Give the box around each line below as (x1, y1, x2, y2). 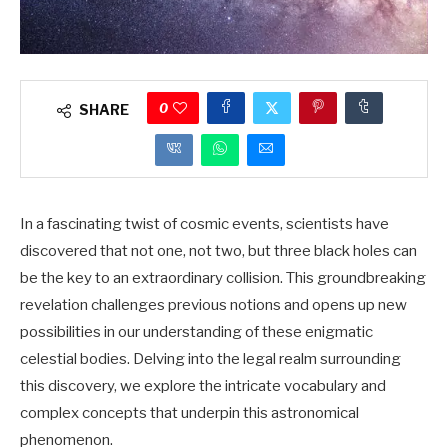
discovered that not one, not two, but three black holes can (20, 242, 417, 261)
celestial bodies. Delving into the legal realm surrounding (20, 350, 401, 369)
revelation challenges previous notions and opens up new (20, 296, 407, 315)
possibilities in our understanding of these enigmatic (20, 323, 373, 342)
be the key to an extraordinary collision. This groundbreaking (20, 269, 426, 288)
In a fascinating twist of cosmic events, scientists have (20, 215, 389, 234)
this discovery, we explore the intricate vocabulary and (20, 377, 386, 396)
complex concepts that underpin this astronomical (20, 404, 359, 423)
